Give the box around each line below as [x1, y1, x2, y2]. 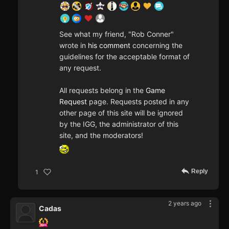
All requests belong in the [59, 86, 146, 95]
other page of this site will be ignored [59, 108, 183, 118]
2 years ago [168, 199, 201, 208]
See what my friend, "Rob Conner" [59, 30, 174, 39]
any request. [59, 63, 101, 73]
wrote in [59, 41, 88, 50]
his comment [88, 41, 130, 50]
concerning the [130, 41, 182, 50]
